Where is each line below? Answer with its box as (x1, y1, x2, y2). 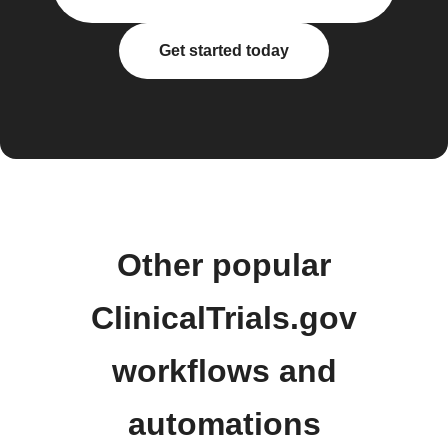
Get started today (159, 42, 289, 59)
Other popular (117, 247, 331, 283)
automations (127, 406, 321, 442)
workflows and (111, 353, 337, 389)
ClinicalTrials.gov (91, 300, 357, 336)
